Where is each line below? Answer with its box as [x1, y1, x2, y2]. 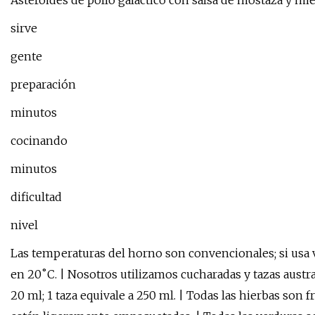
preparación [11, 77, 76, 92]
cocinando [11, 134, 67, 148]
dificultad [11, 190, 62, 205]
